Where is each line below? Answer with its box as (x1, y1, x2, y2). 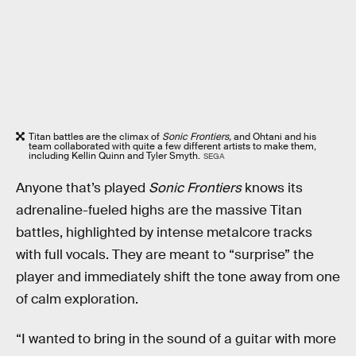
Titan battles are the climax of (29, 130, 162, 143)
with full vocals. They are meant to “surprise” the (16, 246, 314, 264)
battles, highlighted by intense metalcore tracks (16, 224, 312, 242)
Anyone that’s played (16, 180, 149, 197)
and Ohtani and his (231, 130, 316, 143)
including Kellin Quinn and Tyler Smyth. (29, 149, 200, 162)
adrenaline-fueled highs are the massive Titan (16, 202, 302, 219)
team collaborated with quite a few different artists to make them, (29, 139, 316, 153)
